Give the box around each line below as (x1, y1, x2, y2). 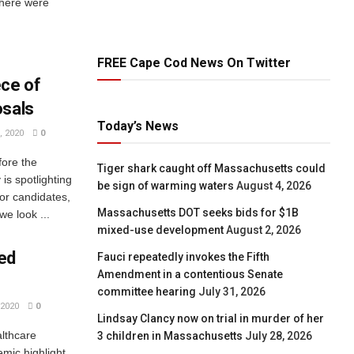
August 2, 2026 (226, 224, 302, 237)
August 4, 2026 (236, 179, 312, 193)
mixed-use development (97, 224, 224, 237)
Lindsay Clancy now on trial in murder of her (97, 312, 325, 326)
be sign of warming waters (97, 179, 235, 193)
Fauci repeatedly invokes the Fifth (97, 250, 270, 264)
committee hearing (97, 285, 197, 299)
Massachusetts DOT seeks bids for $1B (97, 206, 299, 220)
